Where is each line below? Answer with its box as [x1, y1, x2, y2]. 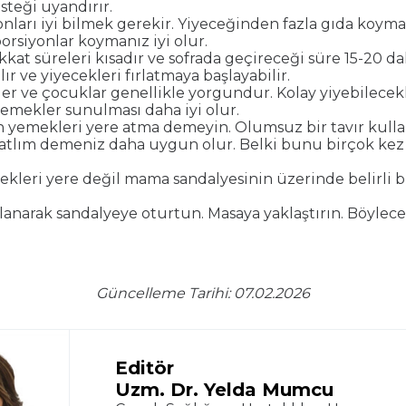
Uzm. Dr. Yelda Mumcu [115, 379, 334, 401]
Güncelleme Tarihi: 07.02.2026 [96, 285, 310, 303]
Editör [115, 357, 175, 380]
